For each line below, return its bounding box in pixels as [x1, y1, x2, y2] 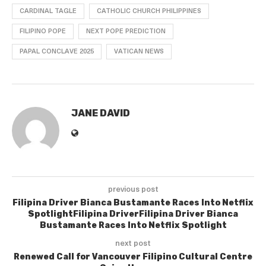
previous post [107, 186, 159, 194]
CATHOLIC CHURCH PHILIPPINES [97, 8, 201, 15]
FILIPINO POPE [20, 28, 66, 35]
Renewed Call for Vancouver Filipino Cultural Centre [14, 252, 252, 262]
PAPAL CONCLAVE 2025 [20, 49, 94, 55]
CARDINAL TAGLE [20, 8, 77, 15]
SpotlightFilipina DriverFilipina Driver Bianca [28, 209, 238, 219]
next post [115, 240, 151, 248]
